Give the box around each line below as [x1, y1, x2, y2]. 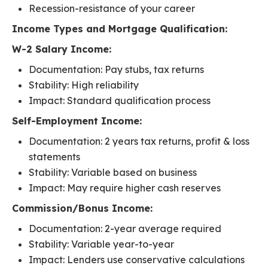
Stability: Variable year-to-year [29, 238, 174, 251]
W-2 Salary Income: [12, 43, 111, 56]
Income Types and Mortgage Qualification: [12, 23, 227, 35]
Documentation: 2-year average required [29, 223, 221, 235]
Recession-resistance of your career [29, 2, 195, 15]
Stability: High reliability [29, 79, 139, 92]
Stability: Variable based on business [29, 166, 197, 179]
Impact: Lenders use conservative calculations [29, 254, 245, 266]
